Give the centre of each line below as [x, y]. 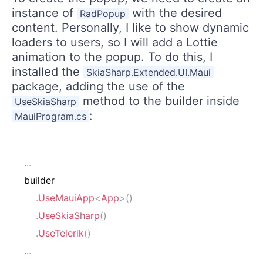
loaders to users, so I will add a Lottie [115, 42]
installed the [48, 71]
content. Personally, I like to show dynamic [130, 27]
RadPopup [103, 13]
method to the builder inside [159, 101]
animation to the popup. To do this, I [112, 57]
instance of [44, 13]
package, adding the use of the [98, 86]
